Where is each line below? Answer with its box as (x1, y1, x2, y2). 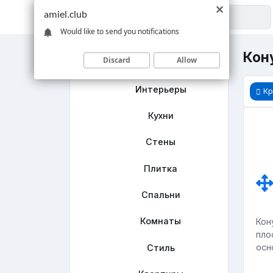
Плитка (144, 163, 178, 174)
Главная (142, 57, 180, 68)
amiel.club (44, 10, 87, 20)
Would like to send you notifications (60, 26, 179, 37)
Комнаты (140, 216, 182, 227)
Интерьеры (135, 83, 186, 94)
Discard (103, 54, 130, 65)
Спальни (141, 190, 180, 200)
